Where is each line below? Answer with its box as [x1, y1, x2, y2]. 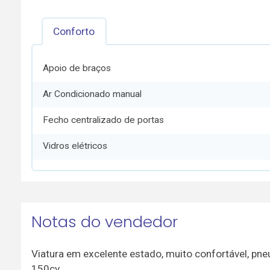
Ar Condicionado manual [43, 89, 142, 100]
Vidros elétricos [43, 140, 108, 152]
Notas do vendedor [31, 210, 178, 233]
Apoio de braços [43, 62, 111, 74]
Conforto [53, 25, 95, 37]
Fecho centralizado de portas [43, 115, 165, 126]
